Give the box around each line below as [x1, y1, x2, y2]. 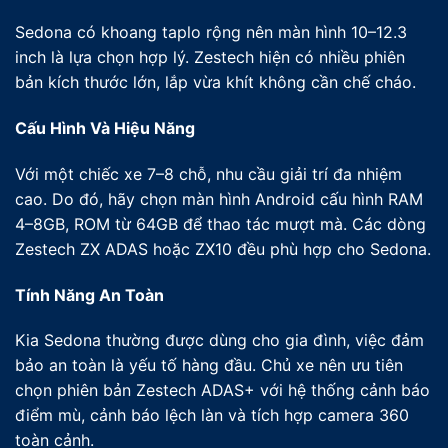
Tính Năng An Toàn [15, 284, 164, 305]
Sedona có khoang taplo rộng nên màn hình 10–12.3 [15, 22, 407, 43]
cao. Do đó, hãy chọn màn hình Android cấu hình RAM [15, 188, 423, 209]
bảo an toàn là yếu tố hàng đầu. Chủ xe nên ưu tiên [15, 355, 403, 376]
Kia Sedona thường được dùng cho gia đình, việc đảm [15, 330, 424, 351]
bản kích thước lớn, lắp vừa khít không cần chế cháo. [15, 72, 416, 93]
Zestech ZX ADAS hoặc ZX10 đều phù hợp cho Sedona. [15, 238, 431, 259]
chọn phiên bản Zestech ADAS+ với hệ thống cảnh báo [15, 380, 430, 401]
